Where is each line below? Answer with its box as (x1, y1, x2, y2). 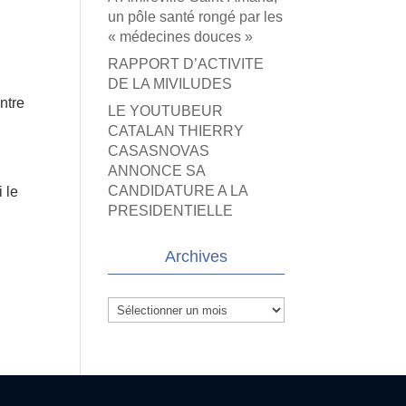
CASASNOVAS (108, 143, 210, 159)
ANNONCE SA (108, 163, 206, 179)
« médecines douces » (108, 29, 254, 44)
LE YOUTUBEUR (108, 103, 224, 119)
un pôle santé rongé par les (108, 9, 284, 24)
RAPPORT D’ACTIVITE (108, 56, 265, 72)
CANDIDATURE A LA (108, 183, 248, 198)
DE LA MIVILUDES (108, 76, 233, 92)
